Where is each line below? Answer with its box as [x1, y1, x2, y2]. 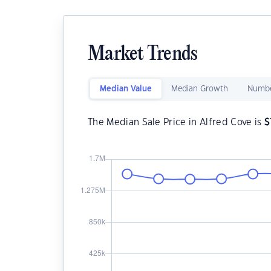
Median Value [100, 85, 152, 93]
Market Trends [88, 44, 198, 65]
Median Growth [171, 85, 228, 93]
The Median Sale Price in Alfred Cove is [88, 118, 264, 127]
